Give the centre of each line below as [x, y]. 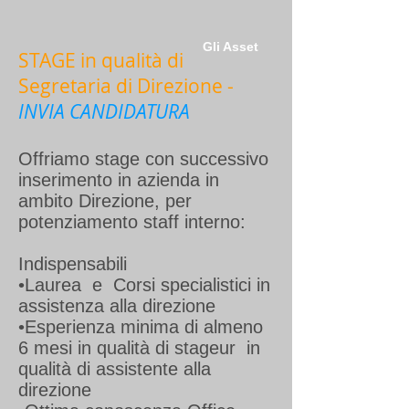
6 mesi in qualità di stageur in [139, 348]
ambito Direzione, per [105, 201]
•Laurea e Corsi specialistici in [144, 285]
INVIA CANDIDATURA [104, 111]
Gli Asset [231, 47]
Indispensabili [73, 264]
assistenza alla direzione [117, 306]
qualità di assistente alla [115, 369]
